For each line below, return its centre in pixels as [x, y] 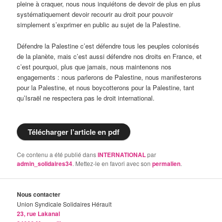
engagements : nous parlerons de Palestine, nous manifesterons [110, 77]
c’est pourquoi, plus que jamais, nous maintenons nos [94, 66]
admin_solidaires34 [45, 163]
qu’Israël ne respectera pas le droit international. [86, 98]
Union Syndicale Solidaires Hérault [64, 204]
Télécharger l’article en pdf [74, 132]
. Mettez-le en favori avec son [112, 163]
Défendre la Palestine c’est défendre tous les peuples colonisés [108, 46]
